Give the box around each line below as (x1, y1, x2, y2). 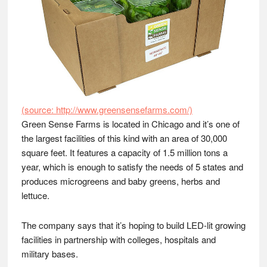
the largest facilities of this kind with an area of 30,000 (21, 132, 227, 144)
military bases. (21, 247, 78, 260)
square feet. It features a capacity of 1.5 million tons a (21, 146, 228, 159)
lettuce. (21, 189, 49, 201)
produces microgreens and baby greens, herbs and (21, 175, 220, 187)
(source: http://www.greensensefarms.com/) (21, 103, 193, 116)
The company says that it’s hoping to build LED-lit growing (21, 219, 246, 231)
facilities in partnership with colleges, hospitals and (21, 233, 216, 246)
